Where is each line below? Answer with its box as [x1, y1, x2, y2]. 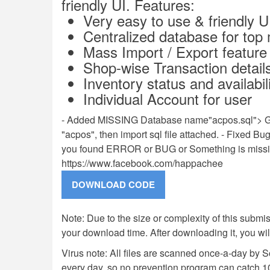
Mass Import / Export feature [83, 41, 267, 62]
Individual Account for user [83, 88, 252, 109]
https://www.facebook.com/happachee [61, 156, 223, 170]
